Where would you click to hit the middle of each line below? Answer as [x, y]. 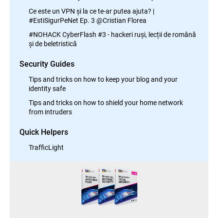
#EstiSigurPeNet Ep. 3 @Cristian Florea [88, 20]
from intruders [50, 112]
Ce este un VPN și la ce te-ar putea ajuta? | [91, 11]
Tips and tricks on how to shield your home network [106, 102]
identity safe [47, 88]
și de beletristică [53, 44]
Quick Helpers [44, 132]
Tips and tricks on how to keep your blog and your [103, 79]
